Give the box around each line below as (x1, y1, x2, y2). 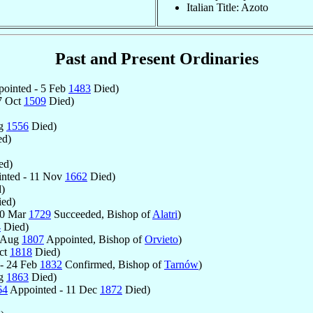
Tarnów (164, 258, 198, 270)
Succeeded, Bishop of (51, 208, 152, 220)
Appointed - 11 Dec (8, 283, 100, 296)
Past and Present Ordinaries (54, 49, 259, 68)
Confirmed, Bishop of (62, 258, 164, 270)
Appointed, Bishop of (44, 233, 145, 245)
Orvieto (145, 233, 178, 245)
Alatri (152, 208, 177, 220)
